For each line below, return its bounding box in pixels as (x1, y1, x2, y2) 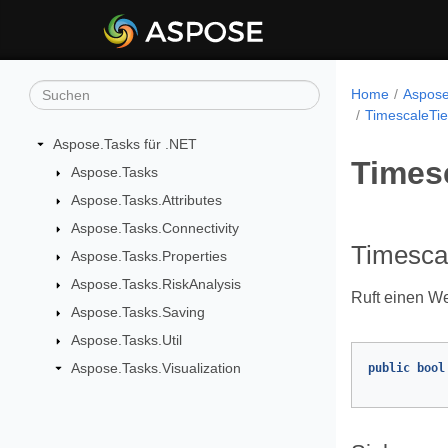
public (368, 361, 410, 375)
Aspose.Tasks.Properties (70, 247, 227, 264)
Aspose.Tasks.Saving (70, 303, 205, 320)
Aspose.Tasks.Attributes (70, 191, 222, 208)
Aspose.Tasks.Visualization (70, 359, 241, 376)
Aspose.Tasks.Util (70, 331, 182, 348)
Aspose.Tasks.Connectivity (70, 219, 239, 236)
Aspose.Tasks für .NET (53, 135, 197, 152)
